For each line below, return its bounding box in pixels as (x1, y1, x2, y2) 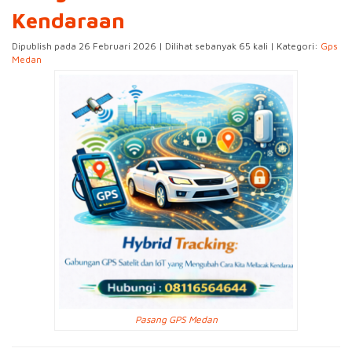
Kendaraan (12, 8, 125, 33)
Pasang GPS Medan (134, 313, 218, 325)
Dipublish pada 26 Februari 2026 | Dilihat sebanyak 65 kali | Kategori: (12, 40, 321, 52)
